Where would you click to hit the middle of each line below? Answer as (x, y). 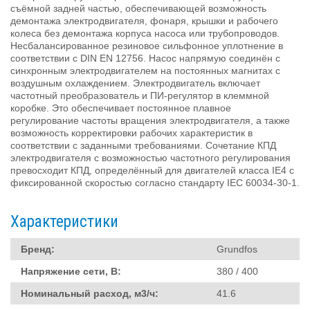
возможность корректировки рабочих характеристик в (131, 133)
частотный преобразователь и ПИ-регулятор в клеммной (140, 95)
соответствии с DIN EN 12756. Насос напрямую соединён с (145, 58)
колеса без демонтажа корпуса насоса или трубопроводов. (145, 33)
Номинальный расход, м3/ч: (90, 293)
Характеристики (64, 221)
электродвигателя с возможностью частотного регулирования (151, 157)
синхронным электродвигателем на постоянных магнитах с (145, 70)
